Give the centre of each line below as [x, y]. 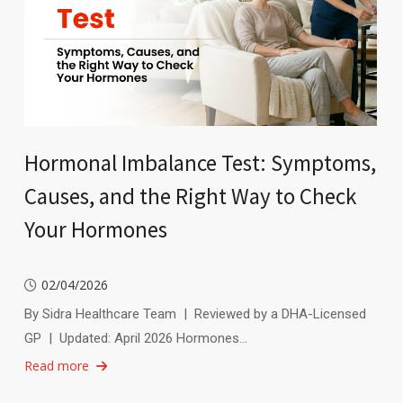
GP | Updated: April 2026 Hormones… [135, 338]
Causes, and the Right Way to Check [190, 196]
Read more [56, 365]
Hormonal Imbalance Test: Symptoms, [200, 162]
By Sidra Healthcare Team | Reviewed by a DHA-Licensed [195, 313]
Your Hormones [95, 229]
